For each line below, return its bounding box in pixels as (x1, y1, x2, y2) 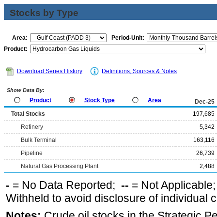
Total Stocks (11, 110, 45, 117)
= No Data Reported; (10, 179, 121, 191)
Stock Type (84, 97, 115, 104)
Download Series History (17, 68, 82, 75)
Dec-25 (195, 98, 215, 105)
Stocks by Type (10, 8, 78, 18)
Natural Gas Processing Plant (21, 163, 98, 170)
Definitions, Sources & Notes (102, 68, 177, 75)
